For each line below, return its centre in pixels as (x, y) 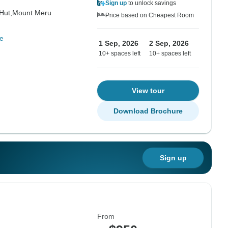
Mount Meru (32, 13)
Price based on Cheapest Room (150, 15)
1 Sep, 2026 (119, 43)
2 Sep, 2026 (169, 43)
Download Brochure (148, 111)
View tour (148, 91)
